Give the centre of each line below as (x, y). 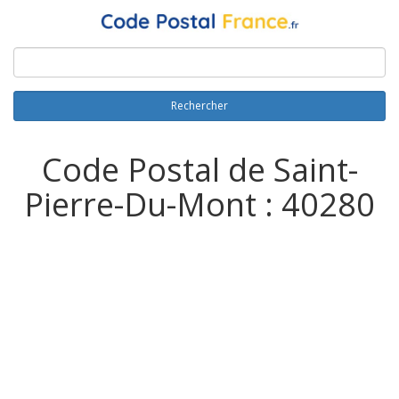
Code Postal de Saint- (199, 170)
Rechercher (199, 106)
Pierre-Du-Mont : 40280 (199, 205)
